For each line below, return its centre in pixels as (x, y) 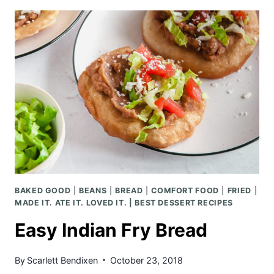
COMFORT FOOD (185, 190)
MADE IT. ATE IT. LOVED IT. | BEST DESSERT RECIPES (124, 202)
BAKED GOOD (43, 190)
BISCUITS (92, 32)
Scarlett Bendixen (63, 260)
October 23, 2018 (147, 260)
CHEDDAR (92, 18)
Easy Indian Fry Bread (111, 230)
